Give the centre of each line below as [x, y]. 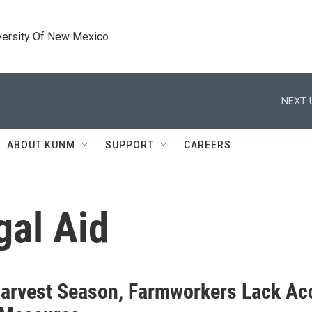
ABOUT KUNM [41, 145]
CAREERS [208, 145]
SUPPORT [130, 145]
